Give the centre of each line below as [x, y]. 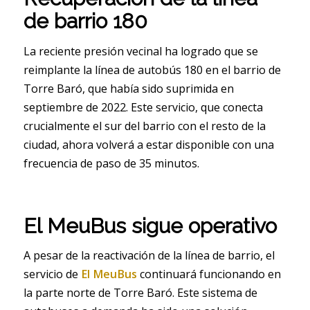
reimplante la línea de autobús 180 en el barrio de [152, 70]
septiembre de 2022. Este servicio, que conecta [143, 107]
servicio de [52, 274]
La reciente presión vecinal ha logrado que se [140, 51]
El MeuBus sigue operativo [150, 226]
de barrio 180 [85, 21]
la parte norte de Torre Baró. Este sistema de [140, 293]
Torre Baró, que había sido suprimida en [128, 88]
